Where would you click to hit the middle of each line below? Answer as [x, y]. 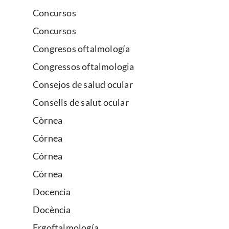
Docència [52, 210]
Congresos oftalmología [82, 49]
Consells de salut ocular [81, 102]
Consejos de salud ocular [83, 85]
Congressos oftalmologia [84, 67]
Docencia [52, 192]
